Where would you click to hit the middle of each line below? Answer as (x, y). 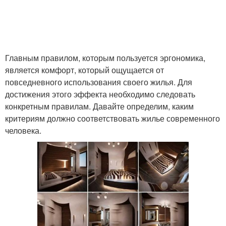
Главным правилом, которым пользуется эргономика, (105, 58)
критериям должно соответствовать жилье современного (112, 118)
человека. (23, 130)
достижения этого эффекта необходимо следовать (100, 94)
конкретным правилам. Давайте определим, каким (99, 106)
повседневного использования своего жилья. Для (99, 82)
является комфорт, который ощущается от (84, 70)
